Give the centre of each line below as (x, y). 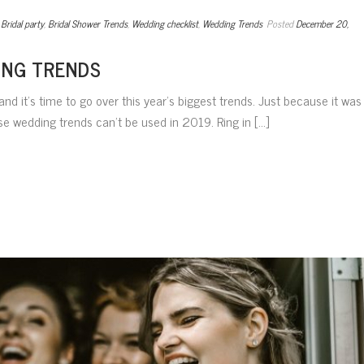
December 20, (322, 24)
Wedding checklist (165, 24)
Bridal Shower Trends (88, 24)
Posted (280, 24)
